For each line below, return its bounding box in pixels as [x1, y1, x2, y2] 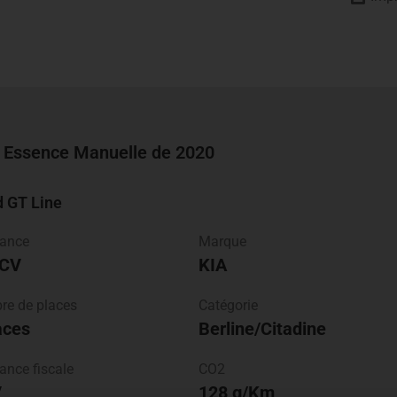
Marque [198, 233, 246, 250]
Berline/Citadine [198, 318, 326, 339]
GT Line [7, 193, 62, 212]
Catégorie [198, 297, 258, 314]
